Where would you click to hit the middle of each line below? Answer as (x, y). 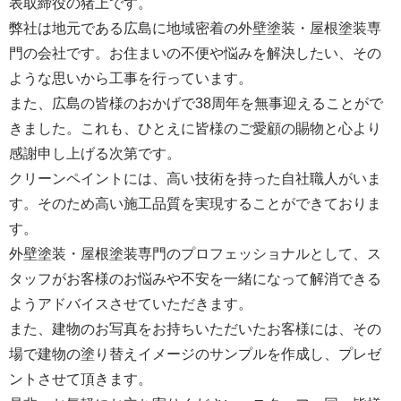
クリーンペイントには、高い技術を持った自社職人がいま (195, 178)
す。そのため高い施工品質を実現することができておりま (195, 203)
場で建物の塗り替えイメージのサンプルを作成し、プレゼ (195, 354)
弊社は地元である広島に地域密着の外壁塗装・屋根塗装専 (195, 28)
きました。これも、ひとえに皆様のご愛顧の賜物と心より (195, 128)
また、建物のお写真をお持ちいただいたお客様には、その (195, 328)
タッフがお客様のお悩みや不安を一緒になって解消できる (195, 278)
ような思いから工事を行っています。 (131, 78)
